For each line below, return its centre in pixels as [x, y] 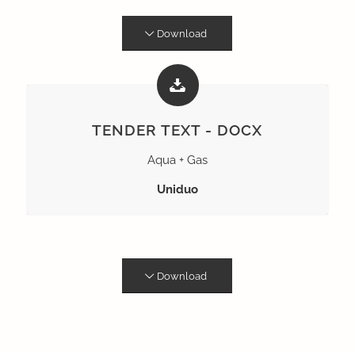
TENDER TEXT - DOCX [177, 130]
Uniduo [177, 189]
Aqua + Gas [177, 160]
